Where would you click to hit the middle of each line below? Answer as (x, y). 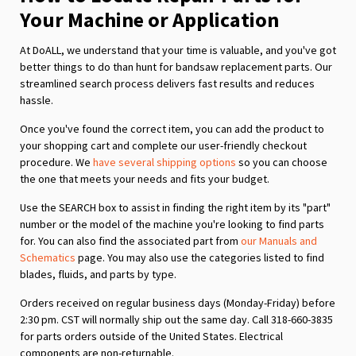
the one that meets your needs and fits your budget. (145, 178)
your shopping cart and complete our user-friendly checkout (163, 145)
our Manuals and (279, 240)
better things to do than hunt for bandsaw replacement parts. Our (176, 66)
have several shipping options (164, 162)
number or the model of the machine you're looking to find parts (172, 224)
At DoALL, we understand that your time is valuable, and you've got (178, 50)
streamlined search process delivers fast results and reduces (167, 83)
